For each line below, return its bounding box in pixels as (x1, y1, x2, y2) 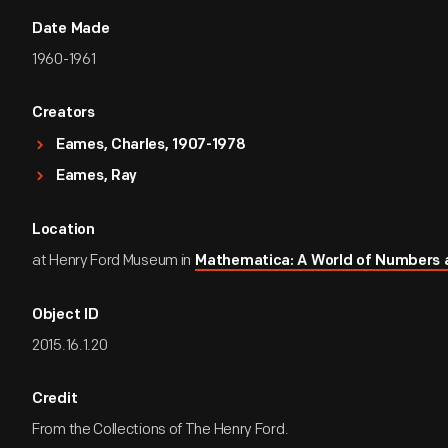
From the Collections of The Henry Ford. (32, 420, 289, 439)
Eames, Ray (56, 169, 137, 184)
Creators (32, 106, 95, 121)
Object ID (32, 308, 99, 323)
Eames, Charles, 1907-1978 (56, 138, 246, 153)
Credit (32, 392, 78, 407)
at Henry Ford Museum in (32, 251, 194, 270)
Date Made (32, 22, 110, 37)
